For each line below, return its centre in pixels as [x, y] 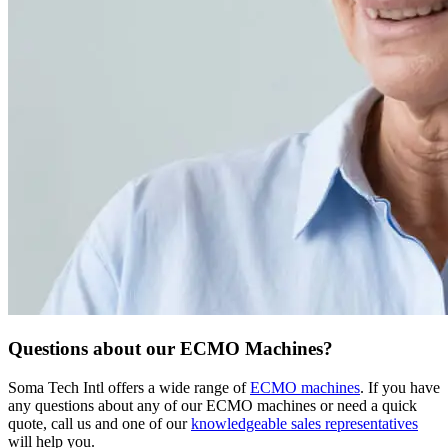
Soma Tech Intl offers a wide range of [129, 387]
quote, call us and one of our [99, 423]
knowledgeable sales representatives [304, 423]
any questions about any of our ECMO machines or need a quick [212, 405]
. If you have [400, 387]
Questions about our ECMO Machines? [170, 348]
